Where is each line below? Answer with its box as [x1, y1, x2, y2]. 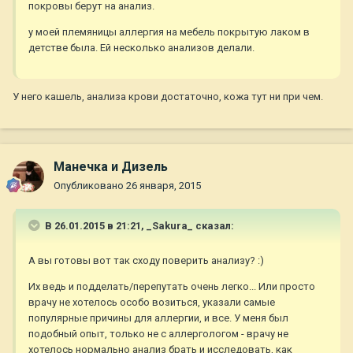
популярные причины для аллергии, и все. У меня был [28, 312, 288, 325]
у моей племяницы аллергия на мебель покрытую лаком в [28, 25, 310, 38]
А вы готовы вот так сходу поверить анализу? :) [28, 255, 264, 267]
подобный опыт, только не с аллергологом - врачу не [28, 328, 288, 340]
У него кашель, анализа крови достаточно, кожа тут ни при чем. [13, 90, 323, 102]
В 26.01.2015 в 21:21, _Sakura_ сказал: [43, 220, 234, 232]
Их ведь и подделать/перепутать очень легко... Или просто [28, 281, 315, 293]
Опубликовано [54, 180, 126, 192]
